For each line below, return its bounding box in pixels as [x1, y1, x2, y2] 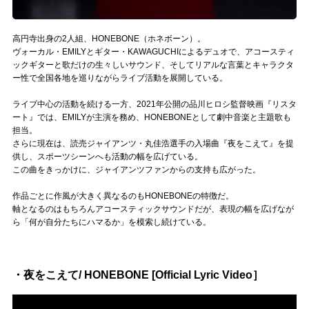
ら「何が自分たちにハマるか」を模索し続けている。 [12, 217, 211, 227]
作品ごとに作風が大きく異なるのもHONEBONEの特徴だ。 [12, 190, 234, 201]
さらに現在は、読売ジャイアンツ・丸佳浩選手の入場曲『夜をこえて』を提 [12, 138, 294, 148]
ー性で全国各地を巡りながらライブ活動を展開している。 [12, 72, 228, 83]
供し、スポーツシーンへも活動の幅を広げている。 [12, 151, 203, 161]
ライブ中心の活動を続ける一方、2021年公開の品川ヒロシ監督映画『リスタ [12, 99, 297, 109]
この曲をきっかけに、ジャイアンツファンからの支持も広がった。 [12, 164, 261, 175]
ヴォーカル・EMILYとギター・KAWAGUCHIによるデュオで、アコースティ [12, 46, 295, 57]
